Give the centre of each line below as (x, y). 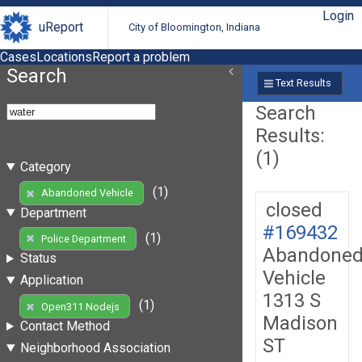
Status (38, 259)
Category (45, 166)
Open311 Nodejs (80, 306)
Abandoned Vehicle (87, 193)
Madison (300, 323)
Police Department (83, 238)
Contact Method (65, 326)
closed (294, 210)
